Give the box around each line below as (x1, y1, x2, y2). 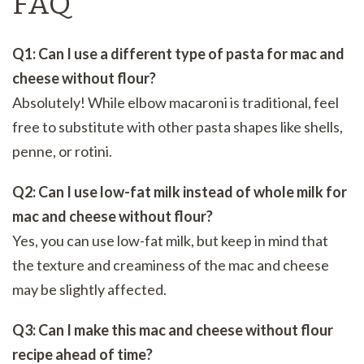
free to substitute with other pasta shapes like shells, (12, 117, 343, 136)
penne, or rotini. (12, 141, 112, 160)
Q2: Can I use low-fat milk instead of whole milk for (12, 182, 347, 201)
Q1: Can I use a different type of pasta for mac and (12, 44, 344, 63)
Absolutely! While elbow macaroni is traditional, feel (12, 93, 339, 111)
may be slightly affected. (12, 279, 167, 298)
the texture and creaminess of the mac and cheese (12, 255, 329, 274)
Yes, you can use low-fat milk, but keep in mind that (12, 231, 328, 249)
